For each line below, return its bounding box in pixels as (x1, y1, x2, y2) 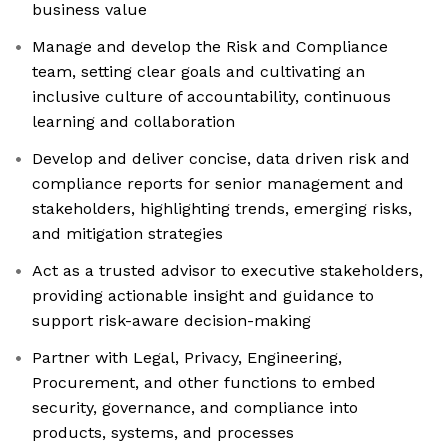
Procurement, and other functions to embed (32, 373, 376, 393)
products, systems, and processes (32, 423, 294, 443)
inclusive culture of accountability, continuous (32, 87, 391, 107)
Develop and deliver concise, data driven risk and (32, 149, 410, 169)
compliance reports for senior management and (32, 174, 404, 194)
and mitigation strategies (32, 224, 223, 244)
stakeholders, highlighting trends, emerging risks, (32, 199, 412, 219)
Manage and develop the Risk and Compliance (32, 37, 388, 57)
